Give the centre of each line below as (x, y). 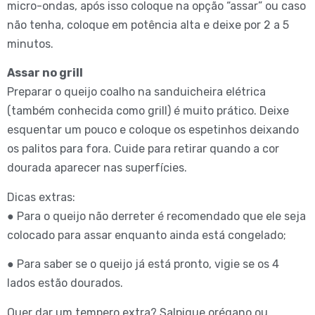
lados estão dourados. (65, 283)
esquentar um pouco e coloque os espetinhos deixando (153, 130)
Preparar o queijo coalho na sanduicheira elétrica (136, 92)
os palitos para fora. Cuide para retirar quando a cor (143, 149)
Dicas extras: (41, 197)
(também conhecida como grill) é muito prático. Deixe (148, 111)
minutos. (30, 44)
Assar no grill (45, 73)
